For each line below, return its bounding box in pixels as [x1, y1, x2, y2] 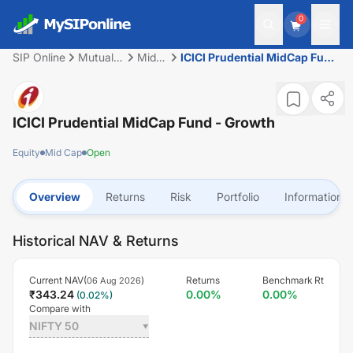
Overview [29, 190, 80, 203]
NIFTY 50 [29, 319, 79, 333]
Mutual [78, 50, 113, 64]
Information [284, 190, 343, 203]
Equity [13, 147, 40, 158]
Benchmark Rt [262, 274, 324, 286]
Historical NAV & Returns [13, 232, 179, 249]
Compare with [29, 303, 91, 314]
